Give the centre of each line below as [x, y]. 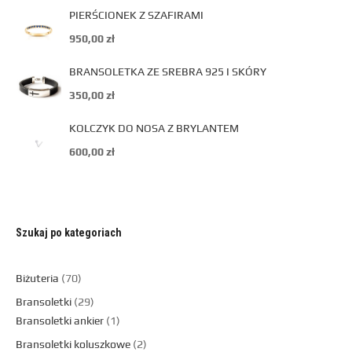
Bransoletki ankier [60, 321]
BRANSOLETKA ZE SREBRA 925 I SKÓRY [168, 71]
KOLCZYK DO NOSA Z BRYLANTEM [154, 128]
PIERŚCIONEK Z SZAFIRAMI [136, 15]
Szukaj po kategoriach [69, 233]
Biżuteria [37, 278]
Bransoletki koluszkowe [73, 344]
